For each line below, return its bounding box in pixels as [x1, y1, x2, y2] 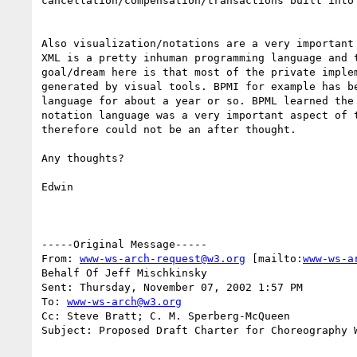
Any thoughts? [41, 151, 124, 164]
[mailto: [245, 252, 303, 265]
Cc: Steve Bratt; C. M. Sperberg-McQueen [41, 309, 290, 322]
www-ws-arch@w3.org [67, 295, 182, 308]
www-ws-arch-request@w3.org [80, 252, 245, 265]
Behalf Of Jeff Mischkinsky [41, 266, 207, 279]
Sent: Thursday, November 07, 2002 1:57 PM [41, 280, 303, 293]
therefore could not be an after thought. [41, 123, 296, 135]
